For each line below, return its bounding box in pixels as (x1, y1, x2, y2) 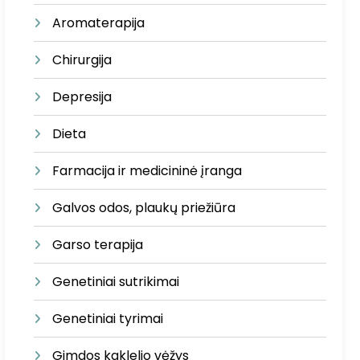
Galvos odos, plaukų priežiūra (52, 198, 236, 217)
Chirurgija (52, 51, 112, 69)
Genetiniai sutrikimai (52, 272, 180, 291)
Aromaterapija (52, 14, 145, 32)
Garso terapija (52, 235, 144, 254)
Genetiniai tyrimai (52, 309, 164, 328)
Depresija (52, 88, 112, 106)
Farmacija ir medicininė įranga (52, 162, 243, 180)
